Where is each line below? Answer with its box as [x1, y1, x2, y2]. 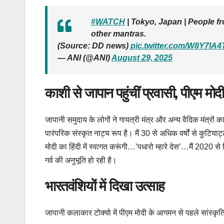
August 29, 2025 [111, 53, 172, 62]
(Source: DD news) [57, 41, 130, 50]
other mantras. [91, 29, 146, 38]
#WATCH [91, 17, 125, 26]
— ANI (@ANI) [57, 53, 111, 62]
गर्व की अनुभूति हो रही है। [45, 156, 117, 165]
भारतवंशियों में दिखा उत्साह [45, 177, 164, 195]
